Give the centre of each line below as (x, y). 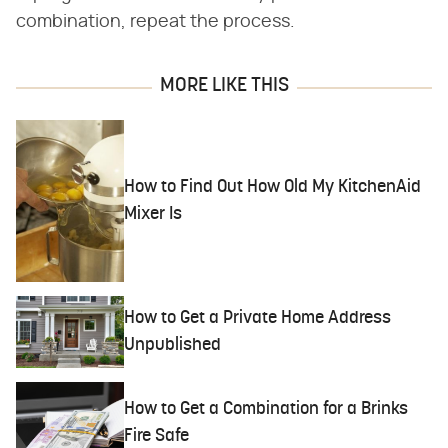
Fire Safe (157, 436)
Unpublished (173, 346)
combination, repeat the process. (155, 22)
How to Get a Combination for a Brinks (266, 409)
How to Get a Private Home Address (258, 319)
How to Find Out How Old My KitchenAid (273, 188)
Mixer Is (153, 215)
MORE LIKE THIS (224, 86)
